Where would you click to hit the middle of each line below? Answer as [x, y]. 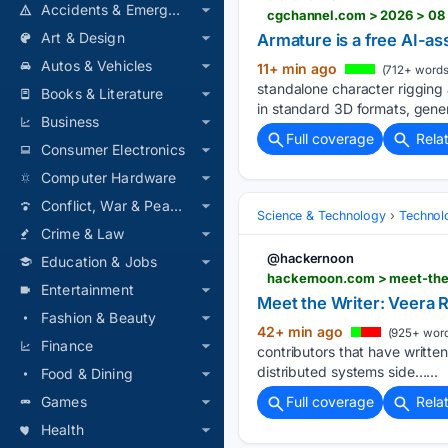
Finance [67, 345]
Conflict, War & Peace [175, 205]
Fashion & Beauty [99, 317]
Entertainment [87, 289]
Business [70, 121]
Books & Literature [102, 93]
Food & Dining [87, 373]
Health [62, 429]
